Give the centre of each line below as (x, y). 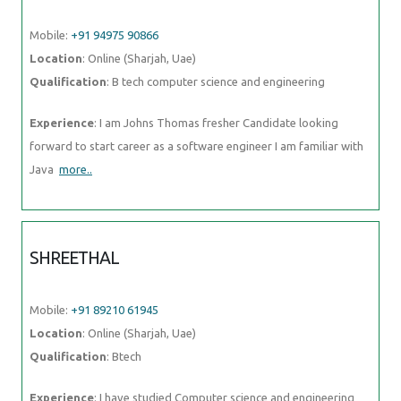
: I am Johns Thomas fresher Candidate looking (216, 122)
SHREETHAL (75, 257)
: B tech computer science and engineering (216, 81)
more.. (76, 169)
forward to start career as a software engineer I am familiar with (196, 145)
